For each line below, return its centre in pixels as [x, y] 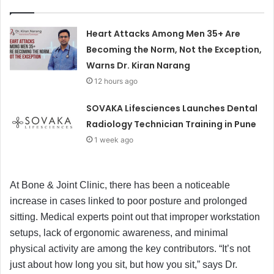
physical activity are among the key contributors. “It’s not [130, 248]
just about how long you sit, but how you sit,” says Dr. [124, 264]
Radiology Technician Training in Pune [172, 124]
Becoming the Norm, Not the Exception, [174, 49]
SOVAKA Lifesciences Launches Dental [172, 108]
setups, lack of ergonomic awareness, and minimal [119, 232]
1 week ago [114, 139]
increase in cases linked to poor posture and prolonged [128, 201]
